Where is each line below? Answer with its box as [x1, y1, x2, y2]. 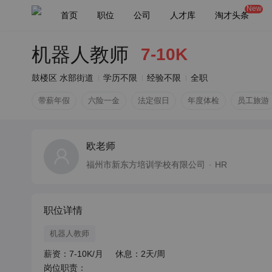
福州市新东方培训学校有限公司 [86, 160, 205, 169]
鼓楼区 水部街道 [32, 73, 93, 83]
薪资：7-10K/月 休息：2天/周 [44, 249, 165, 259]
